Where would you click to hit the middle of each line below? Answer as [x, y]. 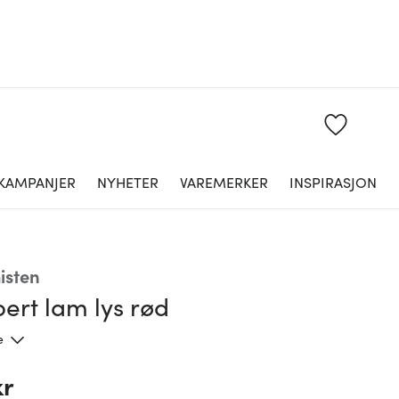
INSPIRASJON [333, 182]
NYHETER [128, 182]
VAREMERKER [224, 182]
